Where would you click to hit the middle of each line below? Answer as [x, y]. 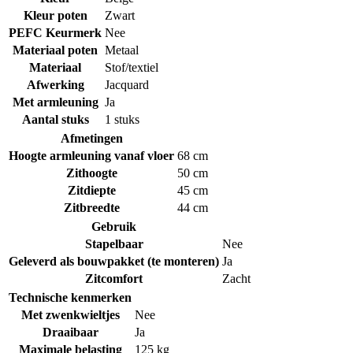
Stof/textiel [132, 67]
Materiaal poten [55, 50]
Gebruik [114, 226]
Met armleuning [55, 102]
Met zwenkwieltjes [70, 314]
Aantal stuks [55, 119]
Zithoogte [91, 173]
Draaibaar [70, 332]
